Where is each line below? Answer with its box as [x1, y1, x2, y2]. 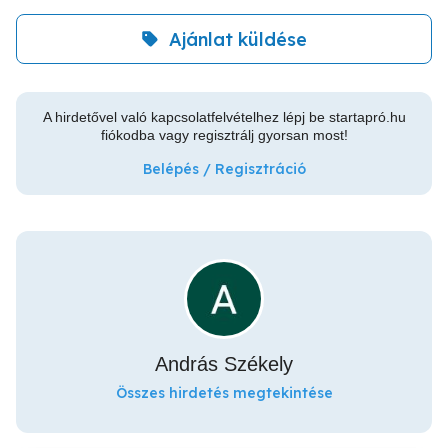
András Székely [155, 353, 293, 375]
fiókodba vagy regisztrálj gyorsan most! [100, 127, 348, 143]
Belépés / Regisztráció [142, 160, 306, 178]
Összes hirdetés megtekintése [115, 384, 333, 402]
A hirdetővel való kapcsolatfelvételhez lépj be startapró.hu [42, 109, 406, 125]
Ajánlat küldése [169, 27, 307, 51]
